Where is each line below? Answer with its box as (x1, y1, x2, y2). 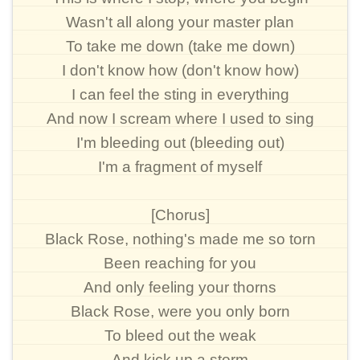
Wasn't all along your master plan (66, 14, 294, 31)
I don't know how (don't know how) (61, 62, 299, 79)
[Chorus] (150, 207, 210, 223)
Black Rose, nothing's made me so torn (44, 231, 316, 247)
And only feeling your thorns (84, 279, 276, 296)
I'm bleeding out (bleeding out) (76, 134, 284, 151)
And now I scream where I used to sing (46, 110, 314, 127)
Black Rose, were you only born (70, 303, 290, 320)
